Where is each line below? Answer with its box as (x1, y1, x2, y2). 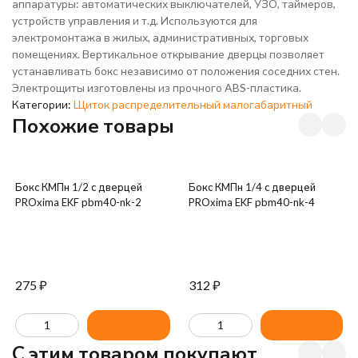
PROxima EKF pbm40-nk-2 (15, 196, 141, 209)
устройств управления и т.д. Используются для (12, 14, 257, 27)
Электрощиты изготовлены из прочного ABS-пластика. (12, 81, 301, 94)
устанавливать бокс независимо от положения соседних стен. (12, 64, 340, 78)
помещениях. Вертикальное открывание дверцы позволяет (12, 47, 324, 61)
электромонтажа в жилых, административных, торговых (12, 30, 308, 44)
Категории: (12, 97, 74, 111)
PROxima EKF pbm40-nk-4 (188, 196, 315, 209)
